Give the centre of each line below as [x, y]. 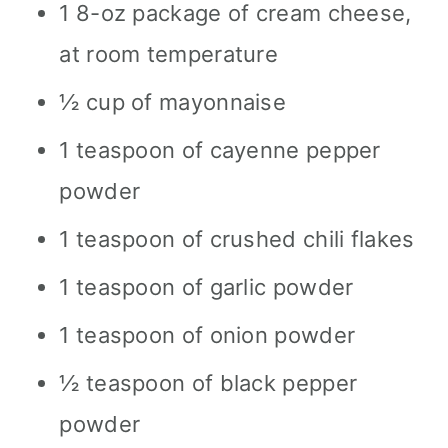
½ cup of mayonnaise [173, 101]
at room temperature [169, 53]
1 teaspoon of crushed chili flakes [237, 238]
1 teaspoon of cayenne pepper [220, 149]
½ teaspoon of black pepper [208, 382]
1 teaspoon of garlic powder [206, 286]
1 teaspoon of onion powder [207, 334]
